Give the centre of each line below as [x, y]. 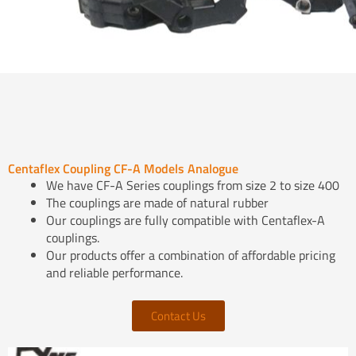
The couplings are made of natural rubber [157, 203]
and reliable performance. [114, 273]
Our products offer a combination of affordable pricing [191, 255]
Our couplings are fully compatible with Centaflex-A [186, 221]
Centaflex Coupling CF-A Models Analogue [123, 169]
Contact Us [178, 316]
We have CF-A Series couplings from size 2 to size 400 [193, 186]
